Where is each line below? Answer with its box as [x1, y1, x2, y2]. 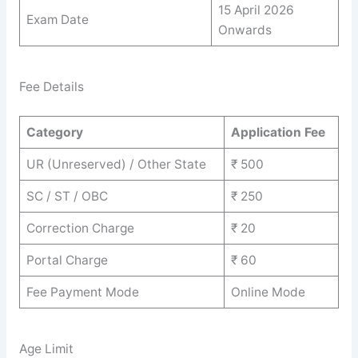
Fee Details [18, 79, 84, 95]
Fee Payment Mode [26, 284, 139, 300]
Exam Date [26, 11, 89, 27]
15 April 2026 [217, 2, 294, 18]
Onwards [217, 22, 272, 38]
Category [26, 124, 83, 140]
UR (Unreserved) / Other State [26, 156, 206, 172]
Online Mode [230, 284, 305, 300]
